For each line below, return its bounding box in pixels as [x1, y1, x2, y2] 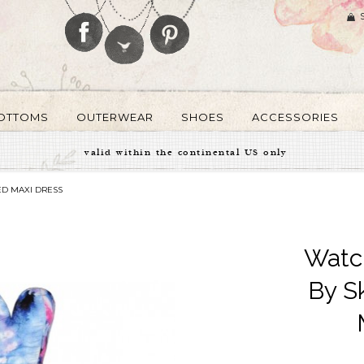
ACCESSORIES [252, 110, 339, 123]
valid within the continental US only [84, 142, 287, 158]
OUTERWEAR [76, 110, 154, 123]
